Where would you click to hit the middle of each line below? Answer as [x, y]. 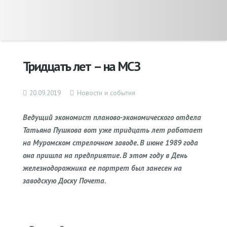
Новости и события [106, 93]
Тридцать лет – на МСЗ [82, 66]
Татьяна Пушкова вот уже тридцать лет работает [113, 130]
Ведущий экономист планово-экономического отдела [112, 117]
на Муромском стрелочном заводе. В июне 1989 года [110, 142]
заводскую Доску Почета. [65, 180]
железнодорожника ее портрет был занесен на [102, 168]
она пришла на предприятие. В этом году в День [105, 155]
